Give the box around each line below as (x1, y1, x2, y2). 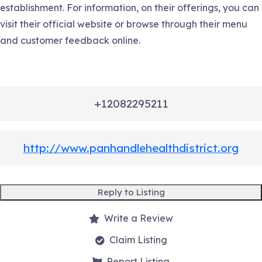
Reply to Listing (97, 187, 165, 198)
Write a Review (104, 212, 173, 225)
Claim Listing (109, 234, 167, 246)
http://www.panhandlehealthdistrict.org (23, 141, 239, 156)
